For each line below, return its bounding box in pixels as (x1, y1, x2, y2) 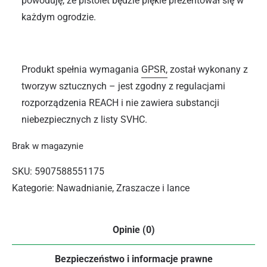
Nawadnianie (57, 182, 112, 194)
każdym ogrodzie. (21, 11, 96, 23)
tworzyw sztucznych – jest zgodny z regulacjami (21, 80, 228, 92)
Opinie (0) (112, 223, 155, 235)
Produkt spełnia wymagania (21, 64, 141, 75)
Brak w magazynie (12, 141, 83, 151)
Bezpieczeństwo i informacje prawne (54, 253, 213, 265)
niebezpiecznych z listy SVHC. (21, 114, 147, 125)
